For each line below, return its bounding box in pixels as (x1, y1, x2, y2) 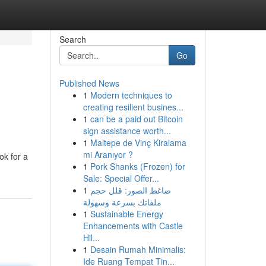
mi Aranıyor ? (83, 148, 133, 160)
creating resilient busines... (83, 101, 183, 113)
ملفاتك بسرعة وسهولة (83, 196, 161, 208)
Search (59, 33, 86, 45)
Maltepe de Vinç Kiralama (90, 137, 186, 148)
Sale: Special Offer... (83, 172, 159, 184)
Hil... (83, 232, 100, 243)
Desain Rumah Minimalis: (90, 243, 186, 255)
